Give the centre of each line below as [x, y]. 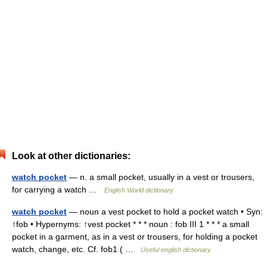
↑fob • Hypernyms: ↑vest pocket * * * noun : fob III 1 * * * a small [131, 224]
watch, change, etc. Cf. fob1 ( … [76, 249]
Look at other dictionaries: [71, 156]
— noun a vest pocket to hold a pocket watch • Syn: [165, 212]
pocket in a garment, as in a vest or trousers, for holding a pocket [135, 237]
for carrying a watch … [58, 190]
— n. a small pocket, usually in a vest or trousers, [161, 177]
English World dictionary [139, 190]
